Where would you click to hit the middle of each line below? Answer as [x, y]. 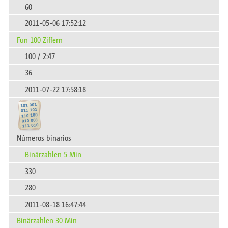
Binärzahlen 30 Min [47, 220]
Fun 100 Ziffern [40, 39]
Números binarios [44, 138]
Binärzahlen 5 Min [53, 154]
